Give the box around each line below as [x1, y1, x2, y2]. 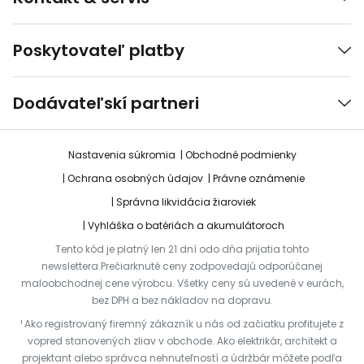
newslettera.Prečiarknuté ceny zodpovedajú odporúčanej [41, 259, 323, 273]
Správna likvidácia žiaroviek [115, 195, 256, 209]
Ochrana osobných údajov [67, 171, 203, 185]
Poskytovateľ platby [13, 39, 184, 62]
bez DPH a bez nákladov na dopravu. [91, 293, 273, 307]
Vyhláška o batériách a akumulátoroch [87, 219, 284, 232]
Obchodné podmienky [184, 148, 297, 162]
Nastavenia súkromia [67, 148, 175, 162]
